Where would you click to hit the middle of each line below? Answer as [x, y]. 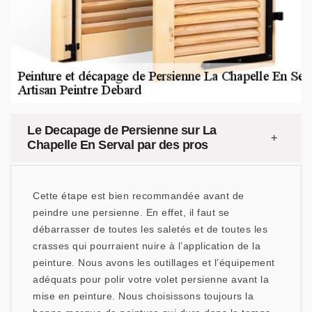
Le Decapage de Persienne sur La [122, 130]
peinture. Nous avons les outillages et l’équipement [154, 263]
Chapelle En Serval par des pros [118, 145]
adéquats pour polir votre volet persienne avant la [151, 279]
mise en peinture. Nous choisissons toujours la [143, 296]
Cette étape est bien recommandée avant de [139, 196]
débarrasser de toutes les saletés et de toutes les [150, 229]
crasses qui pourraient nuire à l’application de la [147, 246]
